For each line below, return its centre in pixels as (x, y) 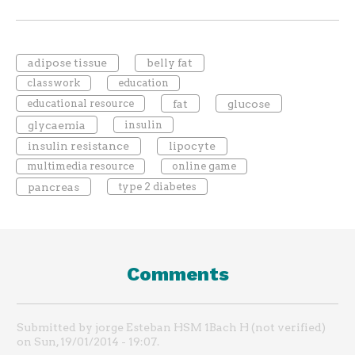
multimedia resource (80, 166)
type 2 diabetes (157, 186)
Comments (177, 275)
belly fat (169, 63)
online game (204, 166)
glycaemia (56, 125)
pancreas (53, 187)
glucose (248, 103)
